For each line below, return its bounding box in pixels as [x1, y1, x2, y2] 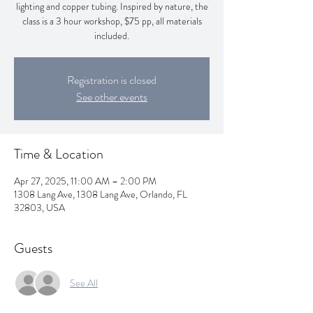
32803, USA [14, 201, 65, 214]
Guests [14, 238, 52, 259]
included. [94, 29, 129, 43]
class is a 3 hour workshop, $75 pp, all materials [22, 14, 202, 28]
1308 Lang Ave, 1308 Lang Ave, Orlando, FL [14, 187, 187, 201]
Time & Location [14, 144, 103, 164]
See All [70, 275, 98, 290]
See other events [76, 89, 147, 105]
